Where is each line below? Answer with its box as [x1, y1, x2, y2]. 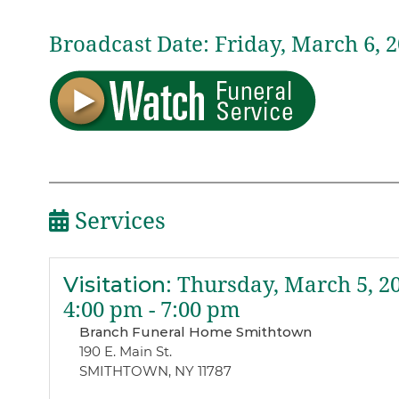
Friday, [214, 32, 291, 58]
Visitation [62, 271, 166, 297]
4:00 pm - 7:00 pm [62, 297, 240, 322]
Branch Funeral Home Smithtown [78, 322, 312, 340]
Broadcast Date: [48, 32, 209, 58]
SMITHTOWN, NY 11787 [78, 362, 232, 379]
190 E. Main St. [78, 342, 172, 360]
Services [68, 208, 166, 235]
